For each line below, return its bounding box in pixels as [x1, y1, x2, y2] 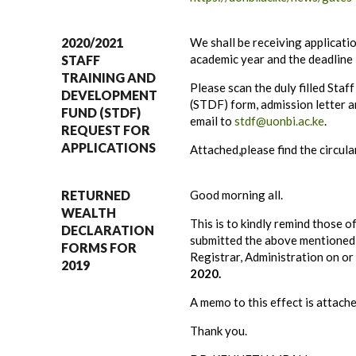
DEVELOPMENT [61, 87, 157, 103]
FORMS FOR [61, 240, 137, 255]
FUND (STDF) [61, 105, 141, 120]
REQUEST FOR [61, 122, 150, 137]
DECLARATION [61, 222, 154, 238]
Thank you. [190, 323, 247, 338]
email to [190, 114, 234, 128]
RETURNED [61, 188, 130, 203]
